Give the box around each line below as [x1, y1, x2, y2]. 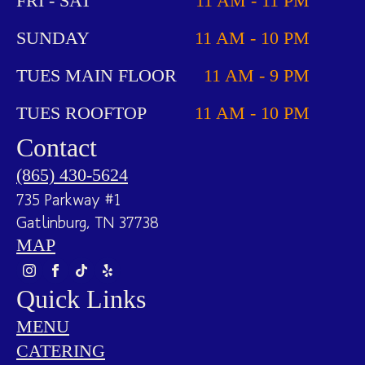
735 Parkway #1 [16, 188, 121, 209]
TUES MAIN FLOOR [16, 64, 177, 86]
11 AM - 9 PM [204, 64, 310, 86]
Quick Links [16, 284, 146, 314]
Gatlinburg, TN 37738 [16, 211, 159, 231]
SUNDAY [16, 27, 90, 48]
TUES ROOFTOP [16, 102, 147, 123]
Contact [16, 132, 97, 162]
